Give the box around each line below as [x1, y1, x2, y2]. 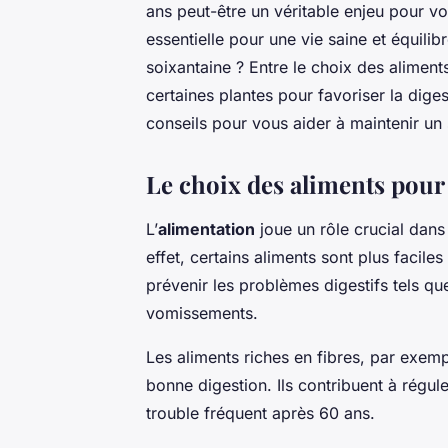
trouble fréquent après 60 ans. [146, 403, 375, 424]
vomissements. [146, 303, 258, 324]
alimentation [158, 219, 255, 240]
